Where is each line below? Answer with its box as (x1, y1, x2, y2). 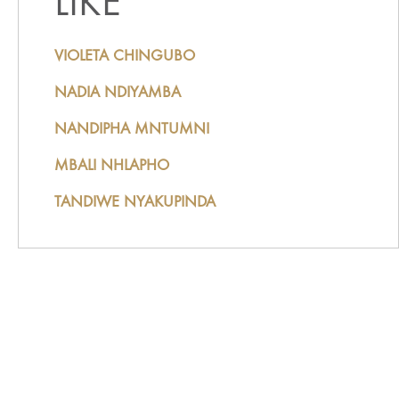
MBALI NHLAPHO (53, 159, 169, 174)
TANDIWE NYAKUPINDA (53, 195, 216, 210)
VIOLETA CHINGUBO (53, 49, 195, 64)
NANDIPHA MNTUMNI (53, 122, 209, 137)
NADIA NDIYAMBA (53, 85, 181, 101)
